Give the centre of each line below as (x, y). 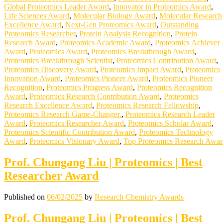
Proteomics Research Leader (170, 114)
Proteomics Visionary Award (74, 141)
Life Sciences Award (37, 16)
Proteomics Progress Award (90, 88)
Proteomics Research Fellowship (147, 106)
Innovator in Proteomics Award (162, 7)
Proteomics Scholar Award (170, 123)
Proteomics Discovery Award (50, 70)
